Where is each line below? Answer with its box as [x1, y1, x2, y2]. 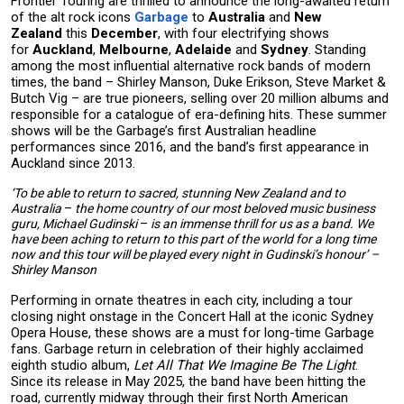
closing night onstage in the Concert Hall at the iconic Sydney [11, 308, 373, 325]
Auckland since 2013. [11, 155, 135, 171]
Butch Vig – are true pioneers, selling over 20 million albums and [11, 90, 389, 106]
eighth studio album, [11, 357, 133, 373]
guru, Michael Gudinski [11, 216, 140, 231]
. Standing [308, 41, 366, 58]
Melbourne [99, 41, 169, 58]
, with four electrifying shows [158, 25, 329, 41]
